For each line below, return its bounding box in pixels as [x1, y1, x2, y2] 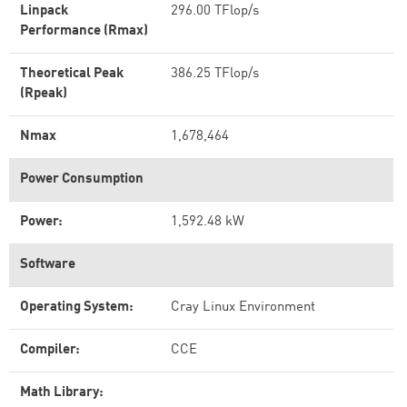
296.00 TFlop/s [171, 5, 259, 18]
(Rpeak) [20, 87, 67, 101]
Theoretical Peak [20, 67, 124, 81]
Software [20, 258, 75, 272]
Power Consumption [20, 173, 144, 186]
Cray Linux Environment [171, 301, 315, 314]
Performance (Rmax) [20, 25, 148, 38]
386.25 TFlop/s [171, 67, 259, 81]
